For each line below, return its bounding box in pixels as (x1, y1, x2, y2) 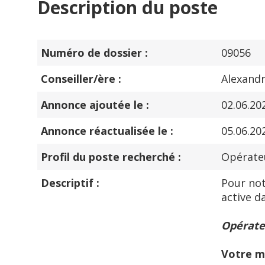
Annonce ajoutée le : (41, 98, 149, 112)
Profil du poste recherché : (41, 150, 181, 164)
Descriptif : (41, 176, 99, 190)
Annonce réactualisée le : (41, 124, 173, 138)
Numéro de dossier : (41, 46, 148, 60)
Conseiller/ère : (41, 72, 121, 86)
